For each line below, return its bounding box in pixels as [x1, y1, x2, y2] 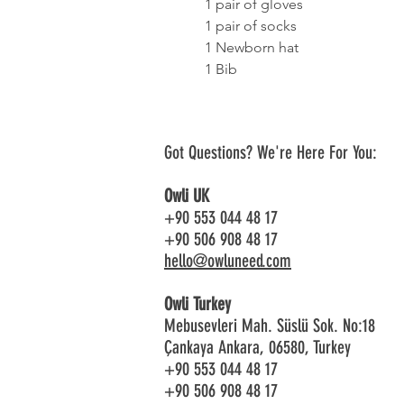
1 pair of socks [205, 17, 297, 34]
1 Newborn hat [205, 39, 298, 56]
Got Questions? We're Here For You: [164, 142, 377, 163]
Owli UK [164, 185, 209, 207]
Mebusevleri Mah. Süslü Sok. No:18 [164, 315, 375, 336]
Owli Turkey [164, 293, 231, 315]
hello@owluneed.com [164, 250, 291, 271]
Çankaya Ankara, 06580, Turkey [164, 336, 351, 358]
